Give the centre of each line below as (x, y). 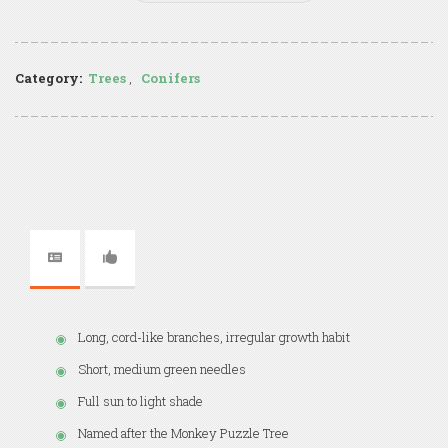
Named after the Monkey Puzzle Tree (183, 432)
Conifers (170, 77)
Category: (48, 77)
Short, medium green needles (162, 368)
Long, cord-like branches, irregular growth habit (214, 336)
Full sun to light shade (140, 400)
